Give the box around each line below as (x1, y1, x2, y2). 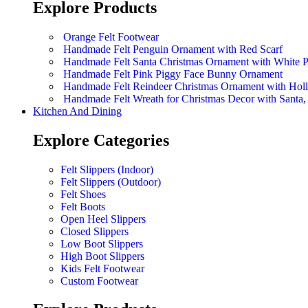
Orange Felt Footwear (63, 30, 159, 43)
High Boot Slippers (60, 250, 144, 262)
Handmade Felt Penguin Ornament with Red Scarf (63, 43, 283, 55)
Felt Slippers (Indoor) (60, 163, 153, 175)
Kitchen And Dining (33, 104, 122, 117)
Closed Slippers (60, 225, 129, 237)
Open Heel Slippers (60, 212, 146, 225)
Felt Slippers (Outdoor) (60, 175, 161, 188)
